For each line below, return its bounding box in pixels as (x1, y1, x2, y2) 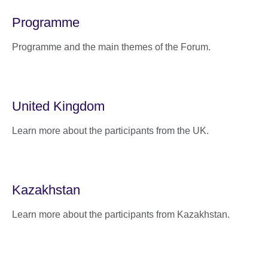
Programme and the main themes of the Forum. (12, 41, 211, 52)
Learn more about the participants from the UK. (12, 125, 209, 136)
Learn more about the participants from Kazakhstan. (12, 209, 230, 220)
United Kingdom (12, 98, 105, 114)
